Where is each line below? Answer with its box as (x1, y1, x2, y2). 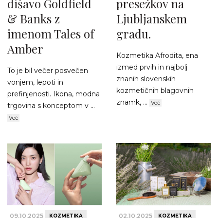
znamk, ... (116, 98, 149, 107)
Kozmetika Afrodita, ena (116, 51, 198, 60)
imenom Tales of (7, 26, 94, 42)
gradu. (116, 26, 151, 42)
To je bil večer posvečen (7, 66, 88, 75)
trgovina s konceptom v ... (7, 101, 95, 110)
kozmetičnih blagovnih (116, 86, 194, 95)
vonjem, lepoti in (7, 78, 63, 87)
